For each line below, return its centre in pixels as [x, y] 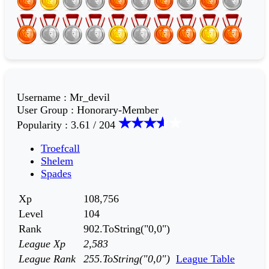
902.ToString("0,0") [127, 229]
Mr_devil [90, 98]
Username [39, 98]
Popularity [39, 125]
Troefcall [60, 149]
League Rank [47, 259]
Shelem [57, 161]
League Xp [42, 244]
